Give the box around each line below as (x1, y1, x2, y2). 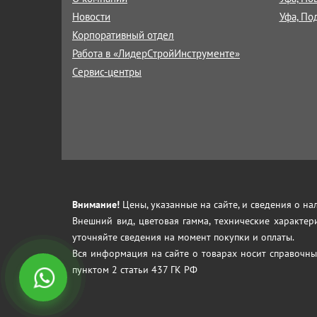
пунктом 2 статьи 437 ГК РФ (72, 263, 197, 276)
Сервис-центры (72, 65, 142, 79)
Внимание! (72, 198, 120, 211)
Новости (72, 10, 110, 23)
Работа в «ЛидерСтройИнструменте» (72, 47, 240, 60)
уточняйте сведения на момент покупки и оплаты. (72, 231, 294, 243)
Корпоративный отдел (72, 28, 174, 42)
